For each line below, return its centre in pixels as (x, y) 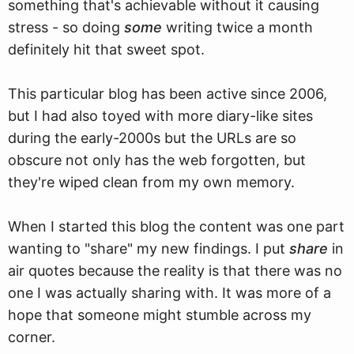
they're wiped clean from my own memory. (151, 182)
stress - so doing (66, 27)
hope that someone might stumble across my (160, 315)
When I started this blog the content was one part (176, 226)
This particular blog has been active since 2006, (168, 94)
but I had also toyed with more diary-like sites (160, 116)
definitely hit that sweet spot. (106, 49)
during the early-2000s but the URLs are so (152, 138)
